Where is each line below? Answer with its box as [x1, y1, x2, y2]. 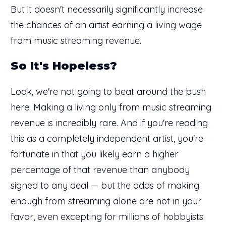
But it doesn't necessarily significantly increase [11, 3, 203, 15]
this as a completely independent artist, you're [11, 132, 203, 144]
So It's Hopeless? [11, 59, 117, 73]
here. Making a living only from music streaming [11, 101, 211, 113]
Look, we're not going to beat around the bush [11, 85, 206, 97]
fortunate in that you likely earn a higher [11, 148, 178, 160]
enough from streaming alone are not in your [11, 195, 201, 207]
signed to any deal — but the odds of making [11, 179, 199, 191]
